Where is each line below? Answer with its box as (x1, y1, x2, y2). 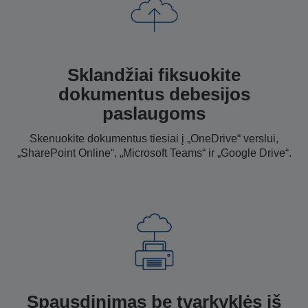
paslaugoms (102, 102, 206, 124)
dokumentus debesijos (58, 83, 250, 104)
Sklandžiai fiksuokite (67, 64, 241, 85)
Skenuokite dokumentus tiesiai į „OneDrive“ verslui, (30, 132, 278, 144)
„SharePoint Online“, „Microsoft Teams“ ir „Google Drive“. (16, 146, 291, 159)
